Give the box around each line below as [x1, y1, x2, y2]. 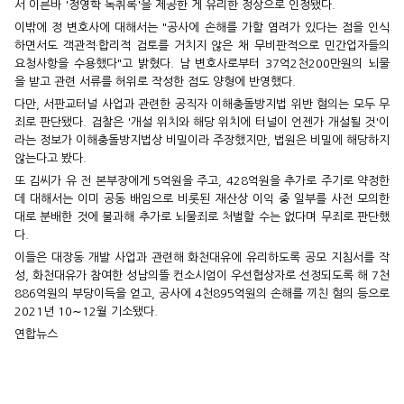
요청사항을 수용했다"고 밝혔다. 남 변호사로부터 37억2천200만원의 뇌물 [14, 57, 390, 69]
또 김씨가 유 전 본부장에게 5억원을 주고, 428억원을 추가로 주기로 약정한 [14, 174, 390, 187]
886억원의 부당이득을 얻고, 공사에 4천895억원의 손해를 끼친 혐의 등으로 [14, 287, 390, 299]
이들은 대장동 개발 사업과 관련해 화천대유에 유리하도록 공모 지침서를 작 [14, 251, 390, 263]
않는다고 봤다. [14, 151, 87, 164]
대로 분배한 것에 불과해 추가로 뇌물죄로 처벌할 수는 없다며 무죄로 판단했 [14, 210, 390, 223]
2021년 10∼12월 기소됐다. [14, 305, 158, 317]
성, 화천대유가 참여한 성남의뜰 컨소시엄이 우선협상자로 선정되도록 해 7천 [14, 269, 390, 281]
